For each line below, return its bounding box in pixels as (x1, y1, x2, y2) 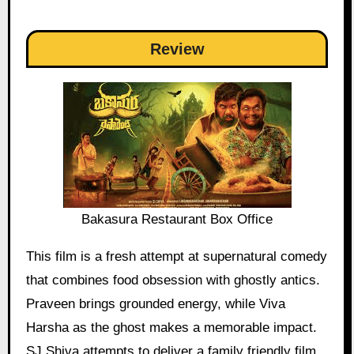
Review (149, 40, 205, 58)
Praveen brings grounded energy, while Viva (25, 296, 285, 312)
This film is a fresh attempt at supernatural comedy (25, 249, 327, 265)
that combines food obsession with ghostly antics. (25, 273, 320, 288)
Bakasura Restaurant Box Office (81, 212, 273, 228)
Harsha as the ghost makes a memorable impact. (25, 320, 317, 336)
